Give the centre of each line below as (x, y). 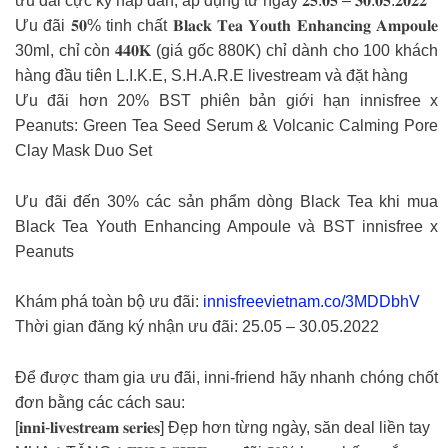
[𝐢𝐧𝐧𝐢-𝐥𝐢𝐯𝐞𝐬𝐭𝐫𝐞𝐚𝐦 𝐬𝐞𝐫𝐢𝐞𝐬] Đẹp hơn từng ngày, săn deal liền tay (222, 427)
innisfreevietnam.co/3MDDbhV (311, 302)
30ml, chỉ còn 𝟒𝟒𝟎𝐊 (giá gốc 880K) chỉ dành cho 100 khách (226, 51)
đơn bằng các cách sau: (100, 402)
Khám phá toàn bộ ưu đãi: (109, 302)
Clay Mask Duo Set (83, 151)
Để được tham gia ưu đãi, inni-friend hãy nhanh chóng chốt (226, 377)
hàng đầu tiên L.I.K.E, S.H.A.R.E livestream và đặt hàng (211, 76)
